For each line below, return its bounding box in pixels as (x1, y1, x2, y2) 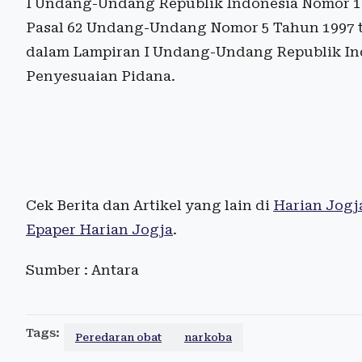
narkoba (184, 331, 232, 344)
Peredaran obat (75, 331, 162, 344)
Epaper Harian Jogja (26, 221, 173, 238)
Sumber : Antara (26, 262, 139, 279)
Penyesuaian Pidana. (26, 68, 175, 85)
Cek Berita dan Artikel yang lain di (26, 197, 273, 214)
